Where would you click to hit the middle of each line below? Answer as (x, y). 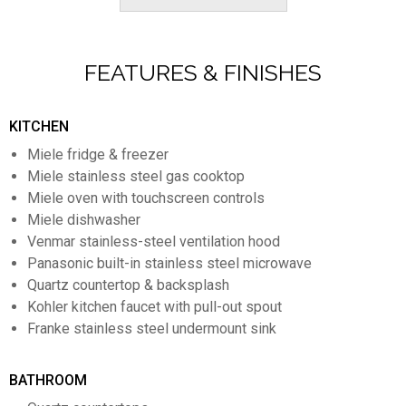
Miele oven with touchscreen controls (146, 198)
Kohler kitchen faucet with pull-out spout (155, 307)
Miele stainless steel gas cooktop (136, 177)
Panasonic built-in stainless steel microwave (169, 264)
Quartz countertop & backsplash (128, 285)
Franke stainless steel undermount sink (152, 329)
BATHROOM (48, 381)
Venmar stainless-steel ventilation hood (154, 242)
